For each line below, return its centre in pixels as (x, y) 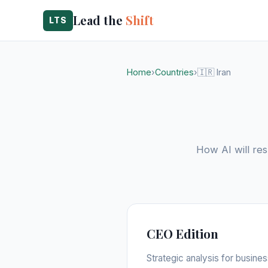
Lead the (99, 20)
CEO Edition (182, 233)
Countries (174, 72)
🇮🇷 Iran (214, 72)
